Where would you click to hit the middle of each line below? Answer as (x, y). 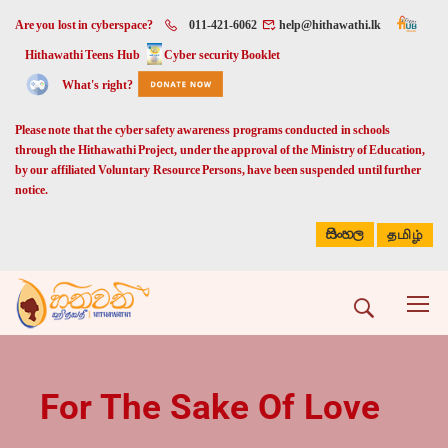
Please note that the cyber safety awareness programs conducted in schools (202, 130)
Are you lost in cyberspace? (84, 25)
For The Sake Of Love (210, 407)
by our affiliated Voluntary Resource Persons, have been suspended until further (218, 170)
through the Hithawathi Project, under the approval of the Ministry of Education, (220, 150)
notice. (31, 190)
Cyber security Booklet (222, 55)
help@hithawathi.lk (329, 25)
